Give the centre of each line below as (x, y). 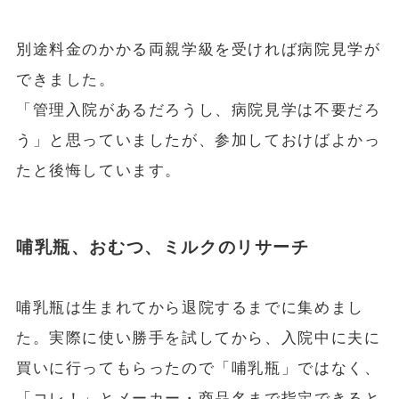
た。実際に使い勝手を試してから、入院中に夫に (198, 338)
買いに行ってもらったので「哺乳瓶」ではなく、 (198, 368)
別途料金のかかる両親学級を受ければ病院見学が (198, 49)
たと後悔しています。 (99, 170)
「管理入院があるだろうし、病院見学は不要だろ (198, 110)
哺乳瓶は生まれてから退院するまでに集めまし (190, 307)
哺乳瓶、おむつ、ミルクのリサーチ (163, 248)
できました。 (65, 79)
